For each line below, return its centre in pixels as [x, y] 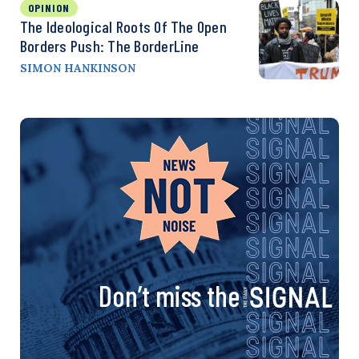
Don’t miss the [169, 295]
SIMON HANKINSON [78, 68]
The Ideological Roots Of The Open [123, 26]
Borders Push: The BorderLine [110, 45]
